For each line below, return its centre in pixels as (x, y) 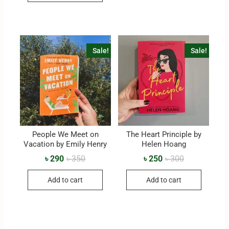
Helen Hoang (164, 144)
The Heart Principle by (164, 134)
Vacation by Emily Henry (65, 144)
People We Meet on (65, 134)
